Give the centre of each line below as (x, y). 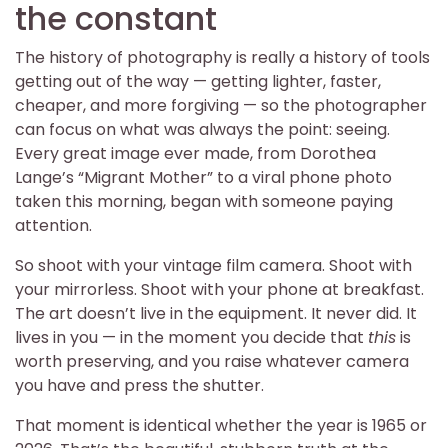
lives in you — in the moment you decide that (191, 337)
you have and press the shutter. (139, 385)
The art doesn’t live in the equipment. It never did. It (216, 313)
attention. (53, 225)
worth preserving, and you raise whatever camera (212, 361)
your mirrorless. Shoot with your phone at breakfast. (219, 289)
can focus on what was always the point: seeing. (202, 129)
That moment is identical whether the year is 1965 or (221, 425)
